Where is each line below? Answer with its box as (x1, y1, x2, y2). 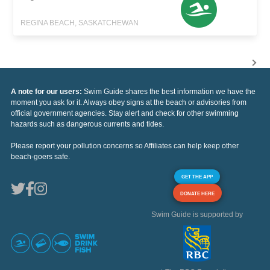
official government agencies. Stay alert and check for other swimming (11, 109, 239, 118)
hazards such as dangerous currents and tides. (11, 120, 164, 129)
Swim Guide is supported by (151, 210, 243, 219)
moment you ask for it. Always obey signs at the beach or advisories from (11, 98, 246, 107)
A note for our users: (11, 87, 84, 96)
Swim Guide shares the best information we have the (84, 87, 256, 96)
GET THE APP (181, 174, 213, 180)
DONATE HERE (180, 190, 215, 197)
